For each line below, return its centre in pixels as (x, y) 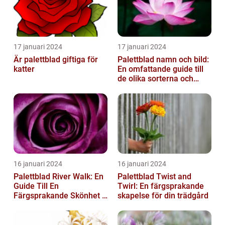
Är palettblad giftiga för (56, 59)
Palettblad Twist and (154, 176)
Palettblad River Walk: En (59, 176)
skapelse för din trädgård (163, 195)
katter (24, 69)
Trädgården (35, 205)
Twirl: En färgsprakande (161, 186)
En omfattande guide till (160, 69)
